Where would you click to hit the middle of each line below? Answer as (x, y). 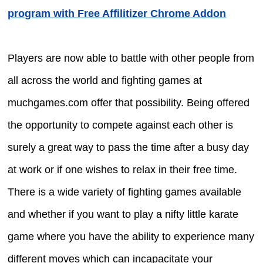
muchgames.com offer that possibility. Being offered (129, 102)
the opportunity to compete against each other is (121, 125)
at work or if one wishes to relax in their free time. (123, 169)
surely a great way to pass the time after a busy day (129, 147)
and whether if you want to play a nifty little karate (123, 214)
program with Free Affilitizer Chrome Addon (117, 13)
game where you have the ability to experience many (131, 236)
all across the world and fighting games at (105, 80)
